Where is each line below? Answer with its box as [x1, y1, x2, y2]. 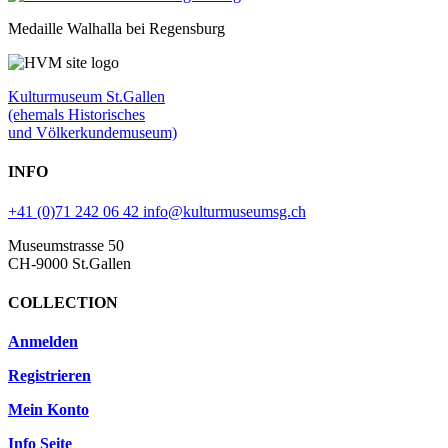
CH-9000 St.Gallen [8, 254, 131, 272]
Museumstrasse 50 [8, 236, 124, 254]
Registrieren [8, 367, 91, 385]
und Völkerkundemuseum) [8, 124, 177, 141]
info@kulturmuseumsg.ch [143, 202, 306, 220]
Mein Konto [8, 401, 89, 419]
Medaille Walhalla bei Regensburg [8, 20, 225, 37]
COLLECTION [8, 293, 118, 311]
